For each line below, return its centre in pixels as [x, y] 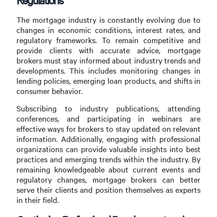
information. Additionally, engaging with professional [108, 139]
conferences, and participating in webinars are [108, 119]
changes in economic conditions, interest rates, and [108, 30]
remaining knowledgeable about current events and [108, 170]
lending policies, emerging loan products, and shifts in [108, 81]
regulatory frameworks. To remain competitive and [108, 40]
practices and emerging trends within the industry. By [108, 159]
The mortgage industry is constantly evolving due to [108, 20]
